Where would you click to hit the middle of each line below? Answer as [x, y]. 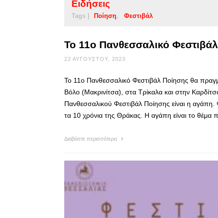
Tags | [81, 16]
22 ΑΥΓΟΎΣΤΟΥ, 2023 [95, 59]
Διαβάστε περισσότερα [91, 138]
